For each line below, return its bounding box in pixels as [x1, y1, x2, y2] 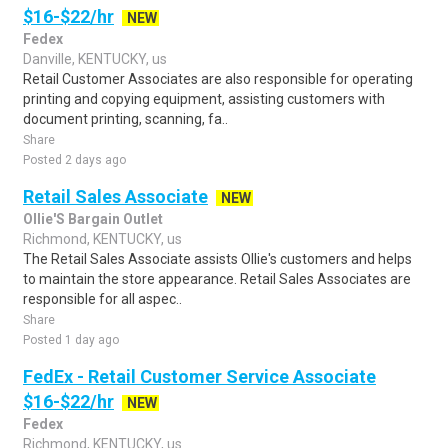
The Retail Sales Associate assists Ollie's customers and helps [23, 251, 412, 267]
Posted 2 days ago [23, 153, 126, 167]
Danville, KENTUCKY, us [23, 51, 167, 67]
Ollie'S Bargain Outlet [23, 211, 163, 227]
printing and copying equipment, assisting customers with [23, 91, 385, 107]
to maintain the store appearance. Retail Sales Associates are [23, 271, 411, 287]
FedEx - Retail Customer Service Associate [23, 366, 376, 387]
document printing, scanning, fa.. [23, 111, 228, 127]
